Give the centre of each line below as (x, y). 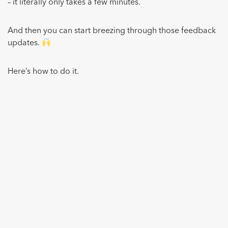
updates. (25, 44)
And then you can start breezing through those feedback (112, 31)
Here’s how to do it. (43, 72)
